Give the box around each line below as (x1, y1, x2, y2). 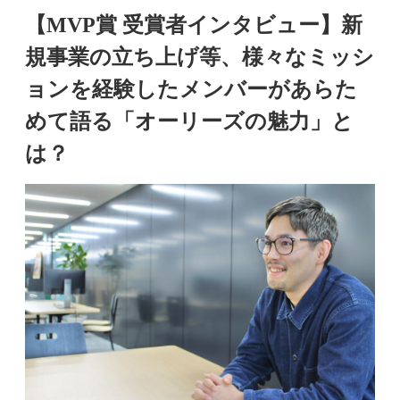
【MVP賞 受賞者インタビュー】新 (25, 13, 362, 37)
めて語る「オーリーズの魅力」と (25, 110, 354, 133)
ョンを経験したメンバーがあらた (25, 78, 357, 101)
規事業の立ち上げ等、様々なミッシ (25, 46, 374, 69)
